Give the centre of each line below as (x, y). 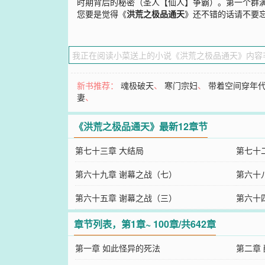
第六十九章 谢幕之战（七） (126, 174)
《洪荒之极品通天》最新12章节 (141, 126)
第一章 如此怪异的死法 (117, 248)
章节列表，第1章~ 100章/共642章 (145, 224)
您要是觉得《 (102, 14)
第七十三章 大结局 (109, 150)
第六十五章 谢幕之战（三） (126, 198)
